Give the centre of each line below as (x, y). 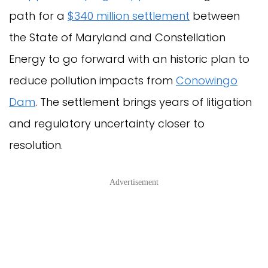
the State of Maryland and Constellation (117, 38)
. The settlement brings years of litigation (144, 102)
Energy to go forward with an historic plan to (129, 59)
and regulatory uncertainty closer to (107, 124)
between (215, 16)
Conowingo (207, 81)
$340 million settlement (129, 16)
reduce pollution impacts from (92, 81)
